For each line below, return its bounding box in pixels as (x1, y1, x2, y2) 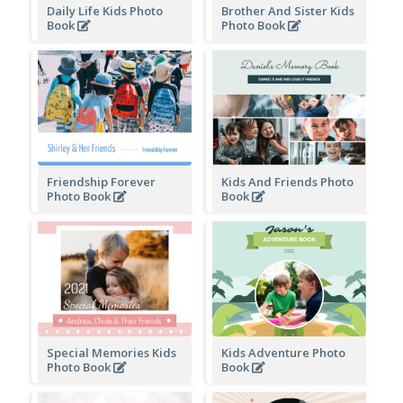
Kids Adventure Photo (220, 344, 345, 361)
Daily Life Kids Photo (46, 2, 163, 19)
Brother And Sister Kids (220, 2, 354, 19)
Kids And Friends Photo (220, 173, 354, 190)
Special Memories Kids (46, 344, 176, 361)
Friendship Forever (46, 173, 156, 190)
